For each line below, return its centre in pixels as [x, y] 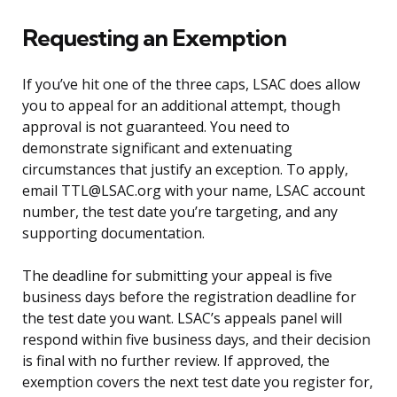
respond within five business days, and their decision [196, 340]
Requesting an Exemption [154, 38]
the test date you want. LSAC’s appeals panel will [182, 319]
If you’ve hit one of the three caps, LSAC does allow [191, 85]
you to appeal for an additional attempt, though [181, 106]
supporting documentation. [113, 234]
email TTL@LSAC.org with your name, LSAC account [194, 191]
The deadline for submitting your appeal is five [177, 276]
